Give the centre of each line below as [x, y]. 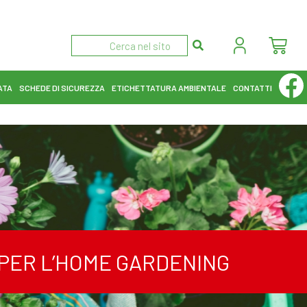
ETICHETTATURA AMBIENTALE [169, 87]
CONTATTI [252, 87]
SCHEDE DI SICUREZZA [62, 87]
